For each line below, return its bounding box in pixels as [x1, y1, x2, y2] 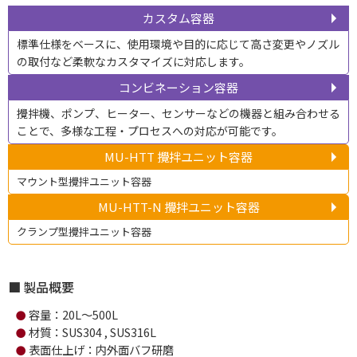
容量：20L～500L [29, 306, 118, 323]
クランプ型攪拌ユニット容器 [17, 224, 151, 239]
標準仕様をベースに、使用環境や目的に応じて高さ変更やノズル [17, 36, 339, 52]
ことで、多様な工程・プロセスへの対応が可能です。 [17, 123, 283, 139]
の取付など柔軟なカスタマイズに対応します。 [17, 53, 250, 69]
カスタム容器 [143, 10, 214, 26]
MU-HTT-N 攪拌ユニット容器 [97, 198, 260, 215]
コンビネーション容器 [119, 79, 238, 96]
